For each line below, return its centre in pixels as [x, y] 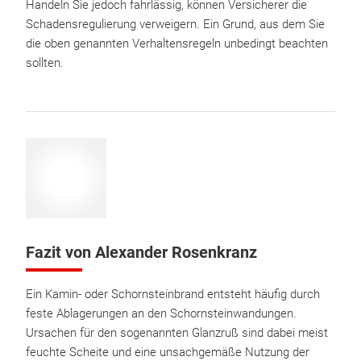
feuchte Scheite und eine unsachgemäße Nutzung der [168, 352]
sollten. [45, 63]
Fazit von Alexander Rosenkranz [141, 252]
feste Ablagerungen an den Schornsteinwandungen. [161, 313]
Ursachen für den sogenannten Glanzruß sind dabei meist [177, 333]
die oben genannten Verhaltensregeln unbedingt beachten [177, 44]
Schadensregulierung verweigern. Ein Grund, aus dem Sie [175, 24]
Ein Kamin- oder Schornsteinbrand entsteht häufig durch [173, 294]
